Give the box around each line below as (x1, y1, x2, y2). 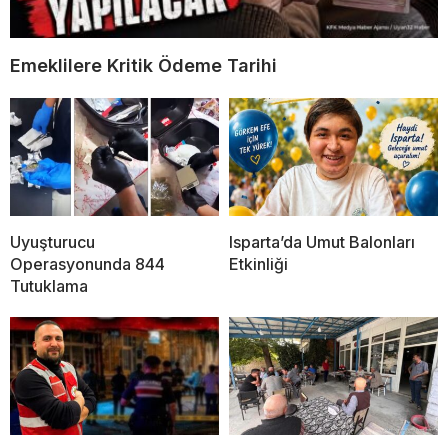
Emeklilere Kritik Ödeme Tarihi (10, 55, 277, 77)
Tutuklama (10, 275, 88, 296)
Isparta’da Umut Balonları (229, 231, 415, 252)
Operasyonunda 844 (10, 253, 165, 274)
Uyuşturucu (10, 231, 95, 252)
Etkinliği (229, 253, 288, 274)
